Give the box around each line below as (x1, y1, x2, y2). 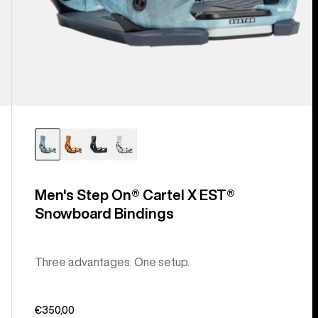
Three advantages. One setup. (34, 256, 190, 268)
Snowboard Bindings (34, 206, 174, 221)
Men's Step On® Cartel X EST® (34, 187, 235, 203)
